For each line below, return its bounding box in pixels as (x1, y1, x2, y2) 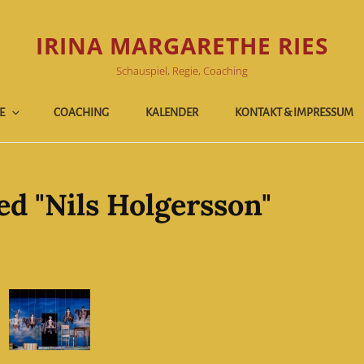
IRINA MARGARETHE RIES (36, 29, 328, 61)
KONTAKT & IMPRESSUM (235, 106, 353, 119)
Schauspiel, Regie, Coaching (116, 63, 248, 78)
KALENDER (145, 106, 198, 119)
